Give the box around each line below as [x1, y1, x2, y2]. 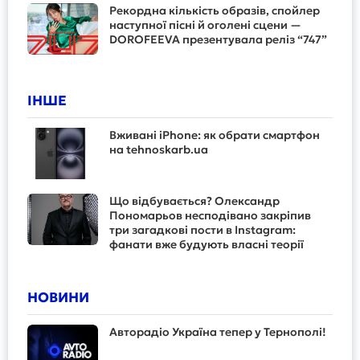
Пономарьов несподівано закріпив [109, 208, 311, 223]
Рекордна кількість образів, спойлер [109, 3, 320, 18]
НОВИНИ [27, 288, 89, 306]
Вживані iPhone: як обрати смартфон [109, 128, 320, 142]
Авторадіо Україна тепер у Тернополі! [109, 325, 326, 339]
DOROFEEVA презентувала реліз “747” [109, 32, 327, 47]
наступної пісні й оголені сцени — [109, 18, 301, 32]
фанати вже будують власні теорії [109, 237, 304, 252]
